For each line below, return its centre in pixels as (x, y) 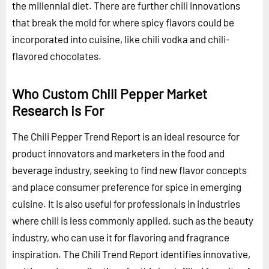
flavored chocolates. (57, 56)
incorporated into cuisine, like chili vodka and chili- (121, 39)
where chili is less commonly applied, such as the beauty (133, 220)
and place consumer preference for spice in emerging (127, 186)
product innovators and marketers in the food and (118, 153)
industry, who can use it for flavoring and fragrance (121, 237)
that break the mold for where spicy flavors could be (123, 22)
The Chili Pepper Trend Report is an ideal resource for (126, 136)
